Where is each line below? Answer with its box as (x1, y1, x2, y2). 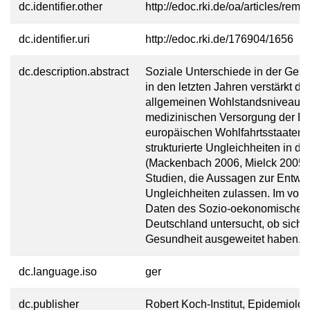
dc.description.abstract (19, 66, 129, 77)
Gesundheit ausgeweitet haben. (145, 233, 301, 245)
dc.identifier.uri (19, 33, 90, 45)
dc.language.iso (19, 266, 97, 277)
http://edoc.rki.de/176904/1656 (145, 33, 293, 45)
